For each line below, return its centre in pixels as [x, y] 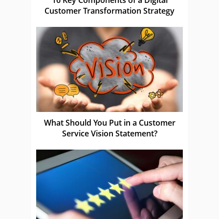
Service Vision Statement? [109, 133]
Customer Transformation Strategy [109, 11]
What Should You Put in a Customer [109, 122]
